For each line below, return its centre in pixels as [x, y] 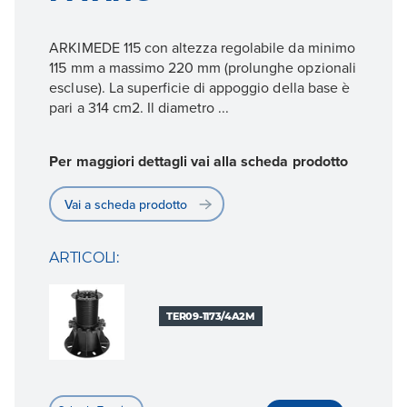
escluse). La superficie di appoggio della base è [199, 87]
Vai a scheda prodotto [126, 204]
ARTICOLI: [84, 257]
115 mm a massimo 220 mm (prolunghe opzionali [203, 67]
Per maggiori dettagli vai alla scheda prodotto [199, 162]
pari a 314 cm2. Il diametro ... [139, 107]
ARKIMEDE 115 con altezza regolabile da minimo [202, 47]
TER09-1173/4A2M [211, 316]
